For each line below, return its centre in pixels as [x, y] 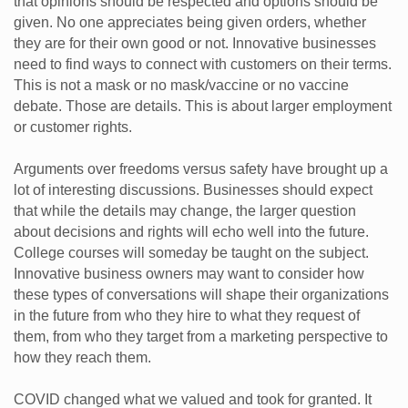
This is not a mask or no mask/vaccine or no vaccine [181, 85]
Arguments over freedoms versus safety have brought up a [201, 168]
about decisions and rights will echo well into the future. [191, 231]
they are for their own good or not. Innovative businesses [195, 43]
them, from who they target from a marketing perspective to [201, 336]
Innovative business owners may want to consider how [189, 273]
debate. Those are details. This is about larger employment [203, 106]
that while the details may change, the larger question [185, 210]
